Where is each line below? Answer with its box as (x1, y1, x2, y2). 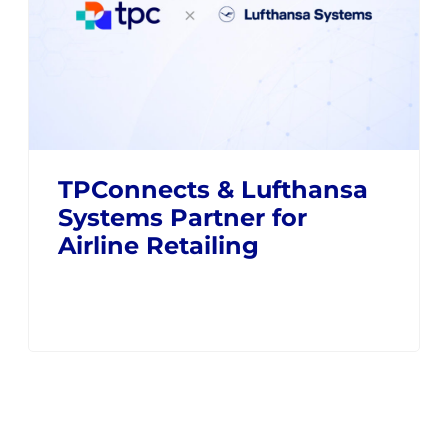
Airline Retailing (57, 230, 259, 260)
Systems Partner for (57, 202, 307, 232)
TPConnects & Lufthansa (57, 174, 368, 204)
